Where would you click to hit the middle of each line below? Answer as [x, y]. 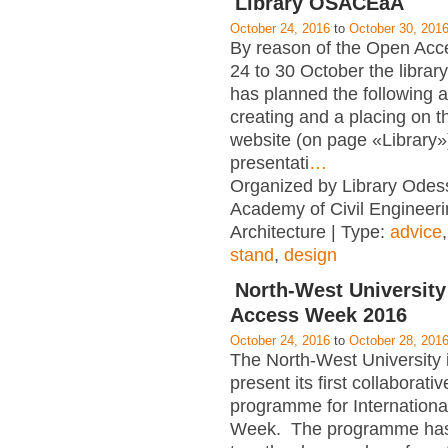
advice [416, 232]
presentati [269, 163]
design [310, 255]
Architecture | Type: [310, 232]
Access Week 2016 [318, 315]
